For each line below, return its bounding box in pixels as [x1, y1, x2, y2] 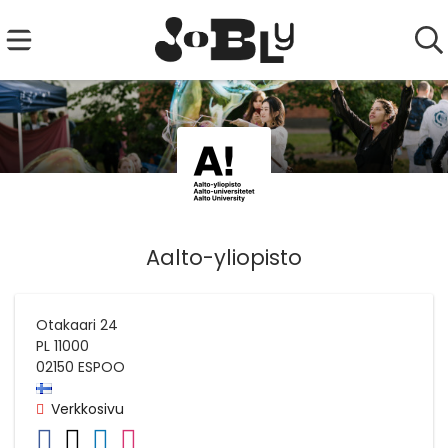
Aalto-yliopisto [146, 242, 302, 272]
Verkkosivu [51, 398, 124, 419]
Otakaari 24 [36, 314, 118, 335]
